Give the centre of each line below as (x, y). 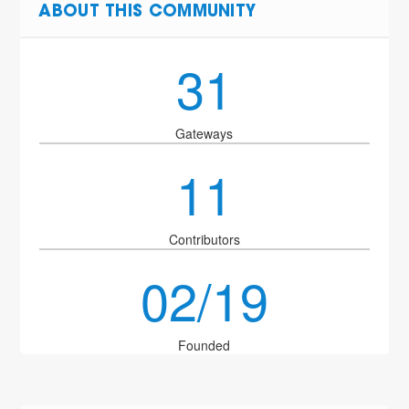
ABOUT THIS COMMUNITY (147, 13)
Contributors (204, 239)
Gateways (204, 133)
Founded (204, 345)
